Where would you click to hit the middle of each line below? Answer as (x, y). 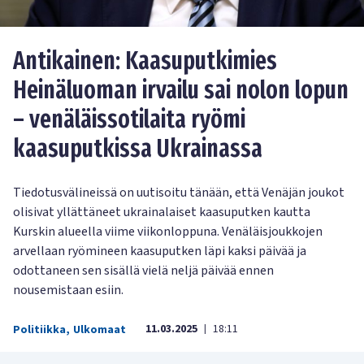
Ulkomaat (100, 329)
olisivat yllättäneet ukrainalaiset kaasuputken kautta (162, 212)
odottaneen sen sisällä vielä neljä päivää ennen (143, 270)
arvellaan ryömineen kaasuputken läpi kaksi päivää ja (160, 251)
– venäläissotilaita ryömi (129, 119)
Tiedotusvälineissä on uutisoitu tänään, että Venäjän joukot (179, 192)
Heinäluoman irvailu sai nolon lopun (181, 90)
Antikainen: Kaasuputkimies (145, 61)
